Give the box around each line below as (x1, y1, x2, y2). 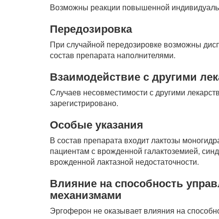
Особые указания (50, 116, 143, 132)
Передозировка (50, 21, 132, 36)
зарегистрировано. (50, 97, 118, 109)
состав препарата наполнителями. (50, 49, 175, 61)
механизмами (50, 187, 122, 202)
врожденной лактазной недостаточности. (50, 156, 199, 167)
